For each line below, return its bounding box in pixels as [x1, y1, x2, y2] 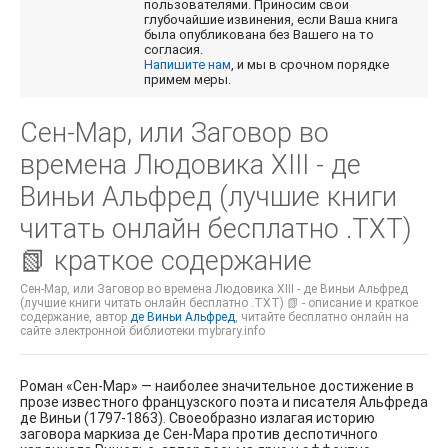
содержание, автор [20, 310, 130, 325]
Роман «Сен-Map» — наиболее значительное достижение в [20, 378, 414, 395]
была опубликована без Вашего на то [144, 27, 375, 43]
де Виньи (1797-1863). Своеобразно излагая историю [20, 410, 375, 427]
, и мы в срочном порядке [231, 57, 390, 73]
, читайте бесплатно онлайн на [235, 310, 409, 325]
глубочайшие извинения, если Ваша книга [144, 12, 399, 28]
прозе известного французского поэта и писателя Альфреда [20, 394, 428, 411]
